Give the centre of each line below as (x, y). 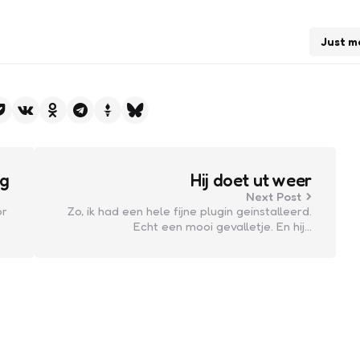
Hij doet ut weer (251, 180)
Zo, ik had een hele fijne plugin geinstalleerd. (189, 211)
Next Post (273, 196)
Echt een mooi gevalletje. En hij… (222, 226)
